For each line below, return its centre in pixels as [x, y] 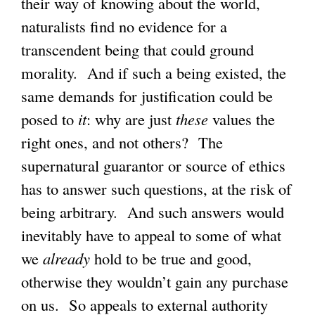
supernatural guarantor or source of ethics [153, 166]
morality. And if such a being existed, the [154, 73]
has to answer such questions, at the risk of [156, 189]
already [66, 258]
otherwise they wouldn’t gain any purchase [155, 282]
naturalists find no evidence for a [124, 26]
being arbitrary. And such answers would [153, 212]
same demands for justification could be [147, 96]
